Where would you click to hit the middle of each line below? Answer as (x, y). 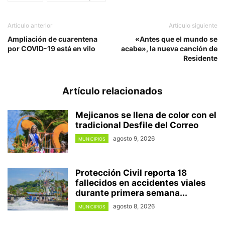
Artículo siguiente (193, 26)
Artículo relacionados (113, 91)
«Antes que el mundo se (176, 39)
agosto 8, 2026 (134, 206)
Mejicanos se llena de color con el (146, 115)
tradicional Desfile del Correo (137, 125)
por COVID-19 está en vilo (51, 49)
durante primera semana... (131, 193)
